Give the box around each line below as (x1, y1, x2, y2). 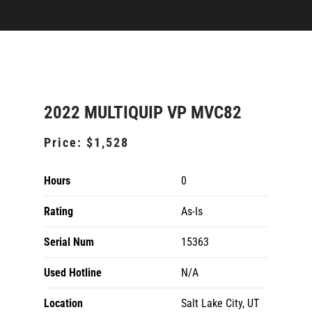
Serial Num (44, 235, 94, 249)
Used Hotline (44, 266, 102, 279)
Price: (44, 135, 86, 150)
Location (44, 297, 83, 310)
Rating (44, 205, 73, 218)
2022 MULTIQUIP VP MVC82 (44, 102, 242, 123)
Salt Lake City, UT (181, 297, 259, 310)
